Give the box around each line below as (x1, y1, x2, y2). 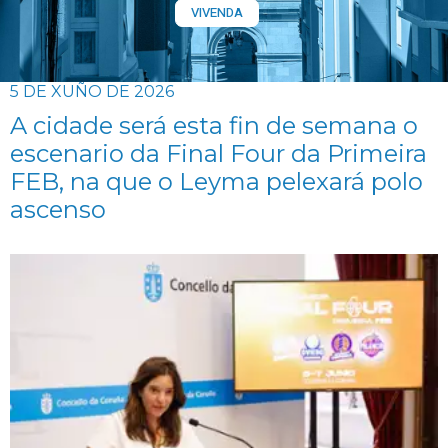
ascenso (10, 195, 106, 224)
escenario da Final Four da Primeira (10, 139, 427, 168)
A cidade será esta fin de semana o (10, 111, 418, 140)
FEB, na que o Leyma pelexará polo (10, 167, 423, 196)
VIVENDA (190, 3, 243, 22)
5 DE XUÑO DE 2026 (10, 82, 174, 101)
